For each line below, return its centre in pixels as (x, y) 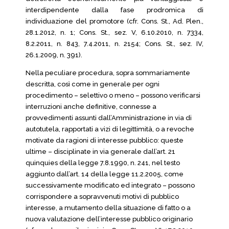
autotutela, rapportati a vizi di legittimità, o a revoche (110, 129)
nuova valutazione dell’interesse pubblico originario (109, 219)
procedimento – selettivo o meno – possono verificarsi (113, 95)
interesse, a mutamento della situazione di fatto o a (108, 208)
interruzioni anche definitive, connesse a (91, 107)
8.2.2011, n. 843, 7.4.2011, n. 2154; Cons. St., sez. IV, (114, 44)
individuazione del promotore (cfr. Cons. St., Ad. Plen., (114, 21)
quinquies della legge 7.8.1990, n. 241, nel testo (103, 163)
